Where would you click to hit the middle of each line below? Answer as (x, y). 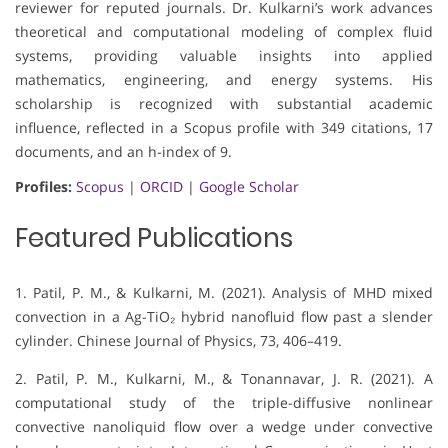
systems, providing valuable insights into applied (224, 56)
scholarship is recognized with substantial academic (224, 104)
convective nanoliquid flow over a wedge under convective (224, 427)
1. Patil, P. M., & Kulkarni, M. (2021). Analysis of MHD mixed (224, 293)
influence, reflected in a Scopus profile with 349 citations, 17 (224, 128)
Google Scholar (249, 187)
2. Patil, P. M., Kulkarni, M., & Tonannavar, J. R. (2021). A (224, 379)
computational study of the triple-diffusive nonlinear (224, 403)
